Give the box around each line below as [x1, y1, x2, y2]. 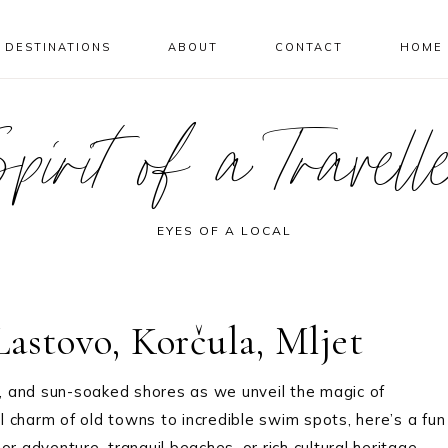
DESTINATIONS [5, 40, 112, 54]
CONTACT [274, 40, 343, 54]
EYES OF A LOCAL [156, 223, 292, 238]
